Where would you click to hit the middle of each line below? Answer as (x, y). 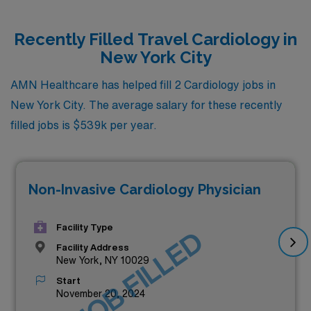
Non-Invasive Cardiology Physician (145, 189)
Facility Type (85, 227)
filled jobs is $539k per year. (84, 125)
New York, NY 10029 (103, 260)
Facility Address (93, 247)
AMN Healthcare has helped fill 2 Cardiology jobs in (143, 85)
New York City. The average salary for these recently (146, 105)
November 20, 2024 (101, 293)
